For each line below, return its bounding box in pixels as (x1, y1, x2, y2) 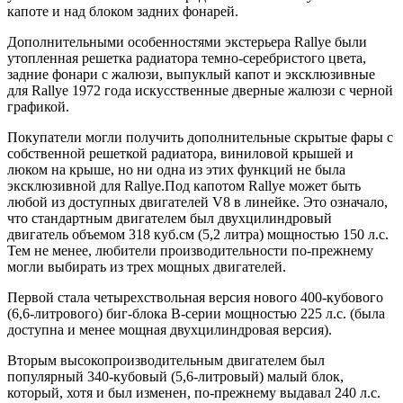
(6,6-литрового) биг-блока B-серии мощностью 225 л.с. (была (7, 305, 385, 321)
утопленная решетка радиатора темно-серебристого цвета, (7, 49, 366, 66)
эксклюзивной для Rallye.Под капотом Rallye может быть (7, 177, 361, 193)
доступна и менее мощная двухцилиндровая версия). (7, 321, 332, 337)
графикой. (7, 98, 69, 114)
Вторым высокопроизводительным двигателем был (7, 352, 325, 368)
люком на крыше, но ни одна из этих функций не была (7, 161, 345, 177)
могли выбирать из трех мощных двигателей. (7, 258, 286, 274)
